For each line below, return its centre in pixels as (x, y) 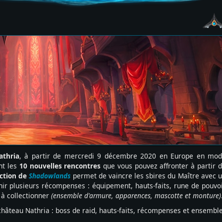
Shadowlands (50, 176)
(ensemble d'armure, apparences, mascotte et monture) (136, 196)
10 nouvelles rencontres (60, 166)
